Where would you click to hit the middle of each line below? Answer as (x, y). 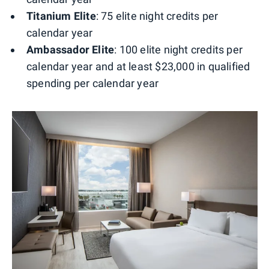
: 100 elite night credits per (179, 50)
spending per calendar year (93, 83)
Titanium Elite (61, 16)
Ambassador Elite (71, 50)
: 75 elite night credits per (157, 16)
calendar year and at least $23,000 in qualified (138, 67)
